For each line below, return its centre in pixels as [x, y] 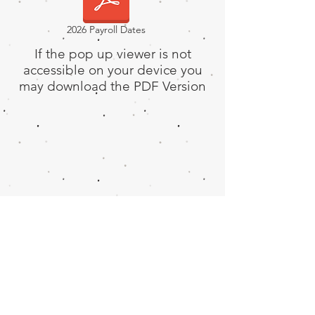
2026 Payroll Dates [106, 30]
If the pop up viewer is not [112, 54]
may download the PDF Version [112, 86]
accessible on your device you [112, 70]
